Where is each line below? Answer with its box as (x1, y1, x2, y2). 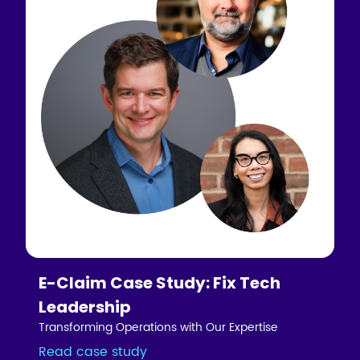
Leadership (39, 295, 132, 318)
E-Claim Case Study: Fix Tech (39, 271, 281, 294)
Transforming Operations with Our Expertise (39, 317, 279, 337)
